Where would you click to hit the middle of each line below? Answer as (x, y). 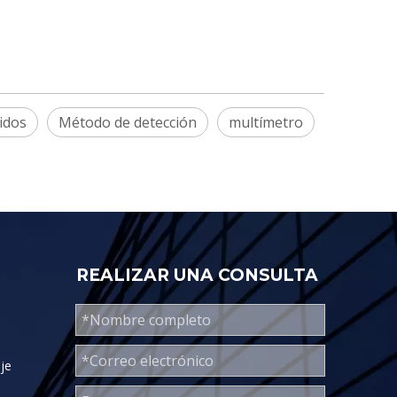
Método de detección (128, 122)
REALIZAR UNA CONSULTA (197, 275)
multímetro (266, 122)
